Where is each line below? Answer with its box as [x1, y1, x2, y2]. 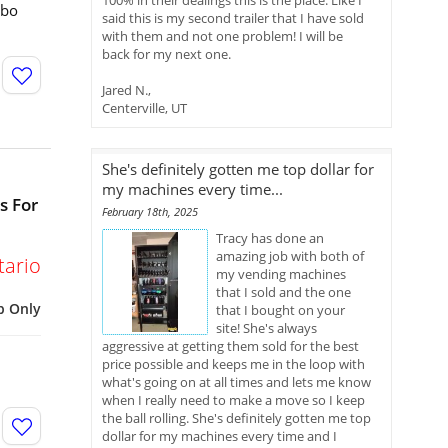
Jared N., [102, 81, 151, 99]
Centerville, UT [102, 99, 187, 117]
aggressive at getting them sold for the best [102, 337, 359, 355]
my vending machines [216, 265, 346, 283]
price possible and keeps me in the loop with [102, 355, 365, 373]
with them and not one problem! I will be [102, 27, 343, 45]
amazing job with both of [216, 247, 364, 265]
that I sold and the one [216, 283, 351, 301]
